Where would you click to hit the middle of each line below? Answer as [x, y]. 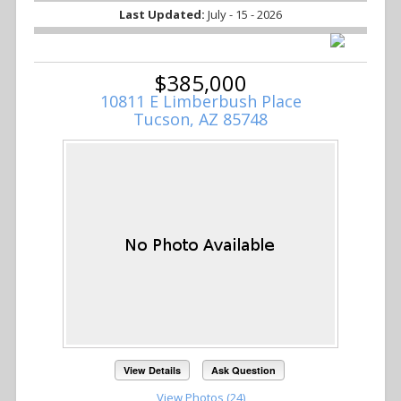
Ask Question [243, 370]
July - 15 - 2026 [245, 15]
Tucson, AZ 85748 [200, 119]
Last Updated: [163, 15]
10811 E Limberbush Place [200, 102]
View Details [153, 370]
